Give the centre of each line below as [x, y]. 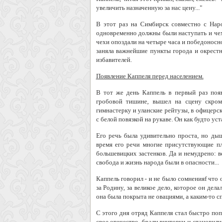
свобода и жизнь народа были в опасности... [157, 162]
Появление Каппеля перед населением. [150, 76]
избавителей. [114, 60]
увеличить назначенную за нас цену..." [149, 8]
